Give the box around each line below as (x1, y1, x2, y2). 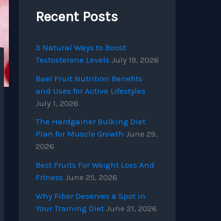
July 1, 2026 (36, 98, 78, 108)
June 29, (126, 129, 157, 139)
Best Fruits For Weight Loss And (36, 160, 154, 170)
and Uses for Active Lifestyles (36, 85, 146, 96)
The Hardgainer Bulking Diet (36, 116, 146, 127)
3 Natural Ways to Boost (36, 42, 126, 52)
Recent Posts (36, 7, 118, 25)
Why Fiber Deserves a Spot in (36, 190, 146, 201)
